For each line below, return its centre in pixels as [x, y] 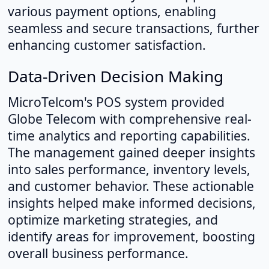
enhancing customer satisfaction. [107, 45]
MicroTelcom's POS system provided [116, 102]
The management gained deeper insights [131, 153]
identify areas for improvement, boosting [131, 237]
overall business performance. [98, 253]
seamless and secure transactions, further [133, 28]
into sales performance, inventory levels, [129, 169]
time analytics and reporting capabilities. [129, 136]
